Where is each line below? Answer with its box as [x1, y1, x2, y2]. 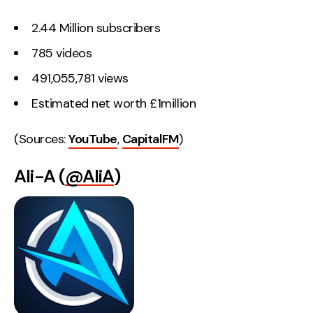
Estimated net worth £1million [31, 94, 196, 112]
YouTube [68, 131, 117, 148]
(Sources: [14, 131, 69, 148]
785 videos [31, 44, 92, 61]
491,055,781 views [31, 69, 129, 87]
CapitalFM [122, 131, 179, 148]
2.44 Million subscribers [31, 19, 161, 36]
